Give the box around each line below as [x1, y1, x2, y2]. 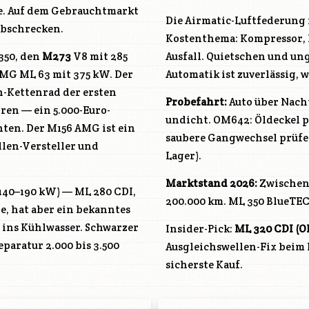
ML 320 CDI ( [235, 222, 299, 236]
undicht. [166, 113, 213, 127]
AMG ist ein [72, 121, 135, 135]
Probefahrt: [166, 95, 227, 109]
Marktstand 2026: [166, 177, 257, 190]
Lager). [166, 149, 201, 163]
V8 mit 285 [71, 50, 128, 63]
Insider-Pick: [166, 222, 235, 236]
